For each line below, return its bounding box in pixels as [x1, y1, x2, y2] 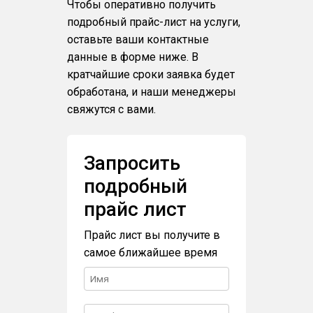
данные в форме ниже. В [66, 50, 198, 64]
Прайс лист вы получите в [83, 228, 220, 242]
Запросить [83, 151, 180, 175]
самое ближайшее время [83, 245, 217, 259]
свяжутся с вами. [66, 102, 156, 116]
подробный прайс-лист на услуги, [66, 15, 240, 29]
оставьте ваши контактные [66, 32, 209, 46]
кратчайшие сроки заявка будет [66, 67, 235, 81]
